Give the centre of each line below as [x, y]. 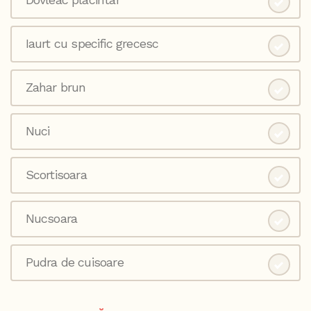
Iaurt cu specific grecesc [92, 44]
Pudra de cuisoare [74, 262]
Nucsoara [51, 219]
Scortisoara [56, 175]
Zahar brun [56, 87]
